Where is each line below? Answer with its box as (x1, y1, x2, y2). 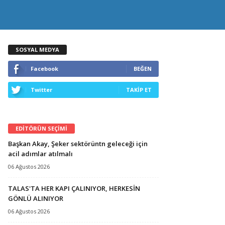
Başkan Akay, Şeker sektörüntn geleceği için (8, 139, 148, 148)
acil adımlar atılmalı (8, 149, 73, 158)
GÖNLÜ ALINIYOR (8, 193, 63, 203)
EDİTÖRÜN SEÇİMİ (16, 124, 67, 132)
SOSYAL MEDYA (16, 45, 59, 53)
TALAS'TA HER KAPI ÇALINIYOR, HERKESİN (8, 183, 140, 193)
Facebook (31, 64, 58, 72)
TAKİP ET (126, 85, 152, 93)
